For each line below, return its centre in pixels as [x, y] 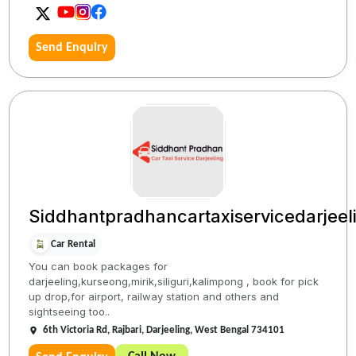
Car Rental [74, 244]
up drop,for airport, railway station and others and [154, 297]
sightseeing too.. [70, 312]
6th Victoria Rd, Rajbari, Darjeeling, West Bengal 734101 [164, 331]
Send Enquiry [72, 47]
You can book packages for [99, 267]
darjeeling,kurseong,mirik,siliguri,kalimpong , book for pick [174, 282]
